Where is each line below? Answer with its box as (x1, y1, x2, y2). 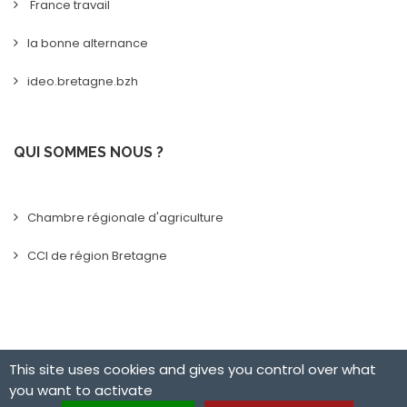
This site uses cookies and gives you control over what (9, 360, 376, 379)
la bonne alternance (27, 34, 148, 52)
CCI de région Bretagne (27, 246, 167, 264)
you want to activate (9, 381, 153, 400)
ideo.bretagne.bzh (27, 72, 138, 90)
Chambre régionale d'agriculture (27, 208, 223, 226)
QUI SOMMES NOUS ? (14, 143, 164, 161)
